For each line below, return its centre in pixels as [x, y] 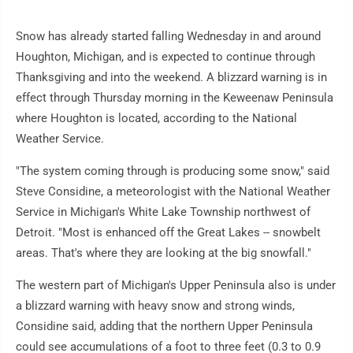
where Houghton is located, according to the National [156, 118]
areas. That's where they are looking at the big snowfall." [163, 253]
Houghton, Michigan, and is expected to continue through [165, 56]
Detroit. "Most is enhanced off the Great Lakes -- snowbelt [168, 232]
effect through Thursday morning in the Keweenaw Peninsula [175, 97]
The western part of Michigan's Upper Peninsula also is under [176, 285]
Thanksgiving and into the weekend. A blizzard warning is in [171, 77]
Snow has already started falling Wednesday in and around [168, 36]
